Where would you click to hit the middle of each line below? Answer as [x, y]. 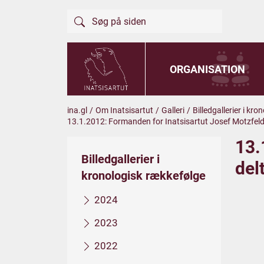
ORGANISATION [207, 69]
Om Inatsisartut [124, 110]
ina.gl [77, 110]
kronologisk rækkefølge [143, 176]
